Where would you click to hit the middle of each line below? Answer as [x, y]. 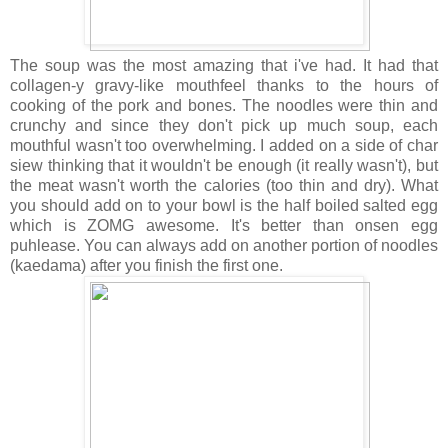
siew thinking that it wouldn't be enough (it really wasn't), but [224, 165]
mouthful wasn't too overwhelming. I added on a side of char [224, 145]
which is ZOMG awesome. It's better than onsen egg [224, 225]
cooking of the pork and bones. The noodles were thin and [224, 105]
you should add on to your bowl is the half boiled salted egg [224, 205]
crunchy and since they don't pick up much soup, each [224, 125]
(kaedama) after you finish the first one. [146, 265]
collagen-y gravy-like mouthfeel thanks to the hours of [224, 85]
